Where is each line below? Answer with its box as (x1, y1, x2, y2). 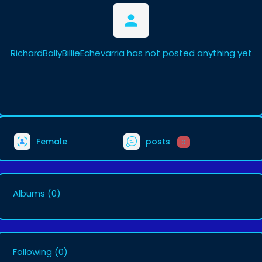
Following (13, 246, 52, 258)
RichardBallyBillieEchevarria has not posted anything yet (10, 47, 252, 59)
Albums (13, 187, 45, 199)
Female (34, 135, 67, 147)
